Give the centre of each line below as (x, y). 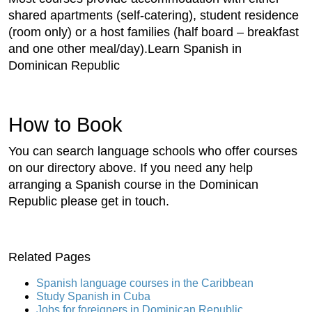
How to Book (65, 124)
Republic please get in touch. (89, 201)
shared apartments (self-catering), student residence (154, 15)
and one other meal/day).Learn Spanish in (125, 48)
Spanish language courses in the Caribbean (145, 283)
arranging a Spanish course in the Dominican (133, 184)
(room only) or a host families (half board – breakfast (154, 32)
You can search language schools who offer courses (153, 151)
